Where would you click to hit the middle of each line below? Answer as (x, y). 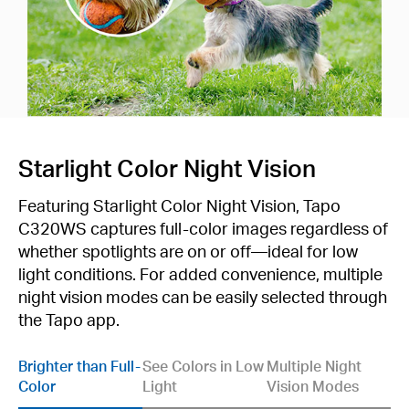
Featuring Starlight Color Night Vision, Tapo (179, 204)
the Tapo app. (69, 319)
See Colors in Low (203, 366)
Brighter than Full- (79, 366)
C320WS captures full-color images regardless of (203, 227)
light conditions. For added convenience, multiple (200, 273)
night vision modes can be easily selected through (203, 296)
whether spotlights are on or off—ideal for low (188, 250)
